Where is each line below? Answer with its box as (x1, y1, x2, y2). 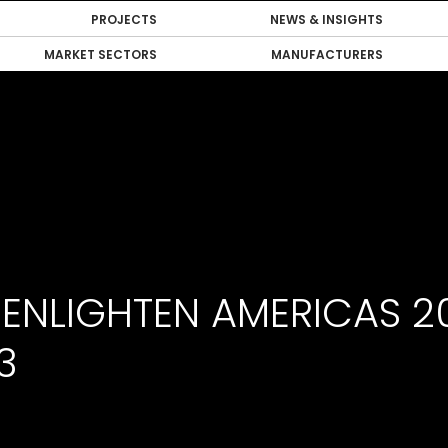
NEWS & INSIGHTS (270, 11, 384, 28)
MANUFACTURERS (271, 46, 384, 63)
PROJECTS (90, 11, 157, 28)
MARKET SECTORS (43, 46, 157, 63)
